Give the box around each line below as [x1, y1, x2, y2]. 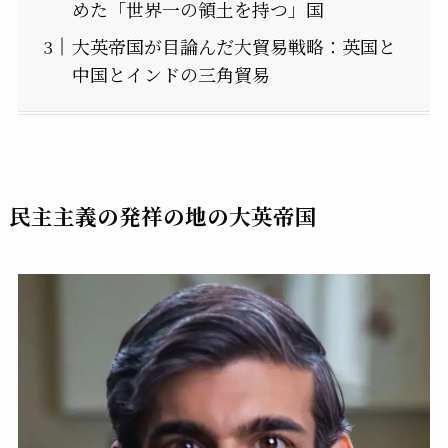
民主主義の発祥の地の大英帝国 [8, 199, 317, 231]
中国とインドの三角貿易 [71, 61, 270, 88]
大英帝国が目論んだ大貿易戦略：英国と [71, 33, 396, 60]
